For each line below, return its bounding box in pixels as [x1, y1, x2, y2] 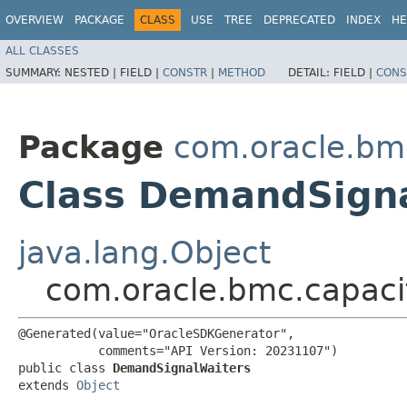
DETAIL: [288, 65, 333, 79]
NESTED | [65, 65, 120, 79]
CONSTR [163, 65, 207, 79]
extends [18, 377, 76, 392]
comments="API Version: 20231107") [18, 342, 338, 358]
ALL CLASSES [5, 44, 79, 57]
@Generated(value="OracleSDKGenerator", [18, 325, 294, 341]
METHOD [218, 65, 265, 79]
